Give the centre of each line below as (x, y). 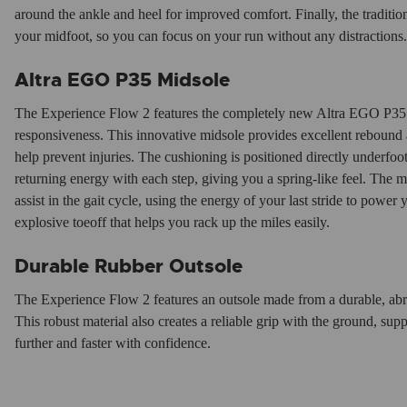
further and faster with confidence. (113, 343)
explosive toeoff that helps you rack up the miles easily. (172, 222)
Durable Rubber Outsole (129, 267)
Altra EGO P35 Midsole (122, 80)
